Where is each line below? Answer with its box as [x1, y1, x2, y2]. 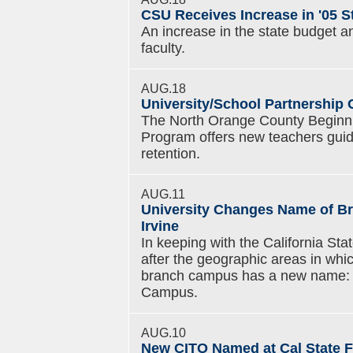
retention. [141, 146, 200, 162]
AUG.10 [141, 325, 186, 340]
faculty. [141, 40, 185, 56]
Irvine [141, 218, 179, 234]
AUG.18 [141, 81, 186, 95]
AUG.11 [141, 187, 185, 201]
